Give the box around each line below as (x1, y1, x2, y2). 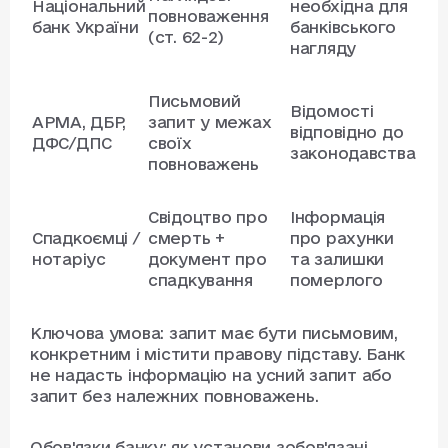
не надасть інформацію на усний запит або (30, 366, 392, 385)
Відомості (290, 102, 374, 121)
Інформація (290, 208, 386, 227)
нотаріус (32, 250, 106, 269)
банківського (290, 18, 396, 37)
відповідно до (290, 123, 404, 142)
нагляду (290, 39, 357, 58)
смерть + (148, 229, 225, 248)
